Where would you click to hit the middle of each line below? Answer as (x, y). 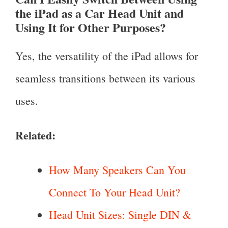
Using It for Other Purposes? (91, 27)
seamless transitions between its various (105, 78)
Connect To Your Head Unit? (115, 192)
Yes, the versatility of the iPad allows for (107, 55)
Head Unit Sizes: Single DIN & (120, 214)
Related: (35, 135)
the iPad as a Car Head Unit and (99, 13)
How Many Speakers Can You (117, 169)
